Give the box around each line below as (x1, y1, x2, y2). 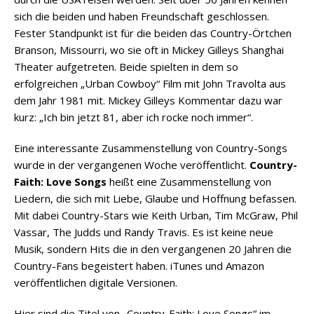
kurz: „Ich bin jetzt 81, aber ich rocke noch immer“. (14, 109, 253, 124)
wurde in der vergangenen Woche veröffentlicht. (14, 157, 250, 172)
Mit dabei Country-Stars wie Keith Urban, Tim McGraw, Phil (14, 207, 298, 222)
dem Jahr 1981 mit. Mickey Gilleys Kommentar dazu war (14, 93, 282, 107)
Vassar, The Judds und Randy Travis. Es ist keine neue (14, 224, 273, 239)
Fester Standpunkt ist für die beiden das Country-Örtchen (14, 25, 292, 40)
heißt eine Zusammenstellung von (107, 174, 271, 189)
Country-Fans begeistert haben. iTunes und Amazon (14, 258, 264, 273)
